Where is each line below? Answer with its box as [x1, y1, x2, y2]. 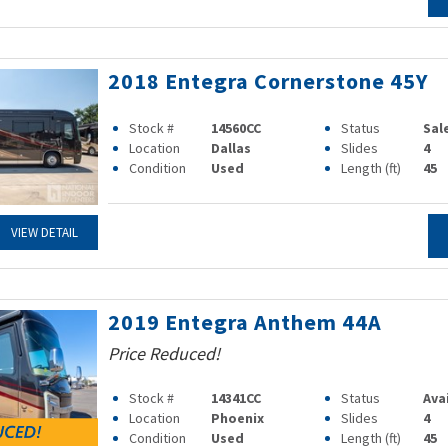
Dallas [211, 139, 252, 157]
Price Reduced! [107, 342, 220, 365]
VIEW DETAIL [10, 224, 78, 242]
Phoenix [211, 409, 265, 427]
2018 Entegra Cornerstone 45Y [107, 67, 428, 95]
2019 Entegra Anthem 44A [107, 308, 382, 336]
